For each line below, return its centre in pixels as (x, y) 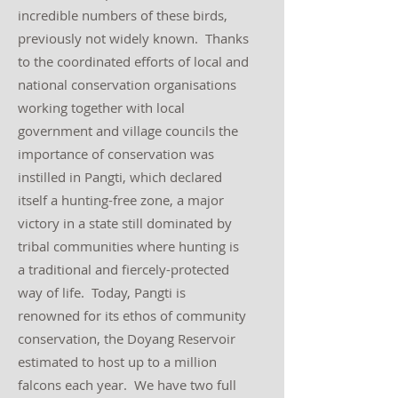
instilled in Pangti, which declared (120, 177)
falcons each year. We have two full (127, 385)
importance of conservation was (116, 154)
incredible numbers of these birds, (123, 15)
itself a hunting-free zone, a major (121, 200)
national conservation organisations (127, 84)
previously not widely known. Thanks (133, 38)
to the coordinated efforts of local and (133, 61)
